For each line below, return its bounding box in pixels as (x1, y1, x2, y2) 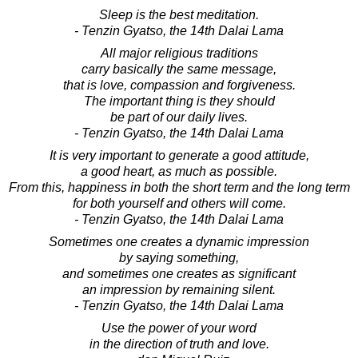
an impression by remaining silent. (82, 282, 276, 296)
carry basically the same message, (82, 62, 276, 76)
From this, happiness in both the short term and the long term (8, 180, 350, 194)
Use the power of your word (101, 320, 257, 335)
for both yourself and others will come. (72, 196, 286, 210)
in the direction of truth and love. (89, 336, 269, 351)
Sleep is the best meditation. (99, 7, 259, 22)
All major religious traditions (100, 46, 258, 60)
